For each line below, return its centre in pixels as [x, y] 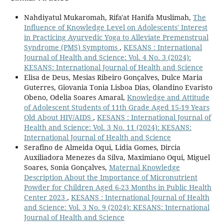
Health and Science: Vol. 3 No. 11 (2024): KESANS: [107, 127]
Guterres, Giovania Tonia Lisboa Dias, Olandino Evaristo [118, 87]
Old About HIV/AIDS [58, 117]
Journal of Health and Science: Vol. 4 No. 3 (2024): [107, 57]
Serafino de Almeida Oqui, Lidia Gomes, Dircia [102, 147]
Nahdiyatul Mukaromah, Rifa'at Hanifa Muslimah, [108, 17]
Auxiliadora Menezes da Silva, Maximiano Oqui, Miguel [117, 157]
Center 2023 [45, 197]
